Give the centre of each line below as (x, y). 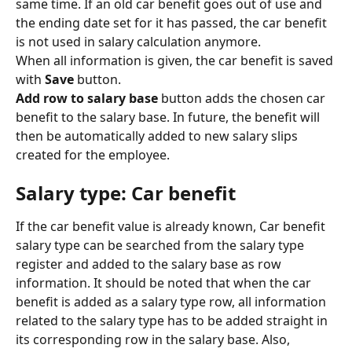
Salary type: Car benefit (126, 193)
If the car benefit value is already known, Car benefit (172, 227)
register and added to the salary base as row (150, 264)
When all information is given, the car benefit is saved (176, 60)
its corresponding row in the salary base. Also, (154, 340)
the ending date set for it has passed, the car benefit (173, 22)
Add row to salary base (87, 98)
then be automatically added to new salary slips (158, 136)
